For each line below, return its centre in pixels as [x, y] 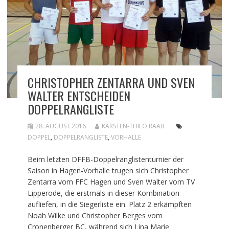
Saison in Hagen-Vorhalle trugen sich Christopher [108, 171]
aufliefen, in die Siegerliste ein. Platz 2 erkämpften [109, 204]
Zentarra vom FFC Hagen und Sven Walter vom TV [111, 182]
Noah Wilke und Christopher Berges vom [95, 216]
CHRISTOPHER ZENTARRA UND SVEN [111, 83]
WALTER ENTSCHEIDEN [79, 96]
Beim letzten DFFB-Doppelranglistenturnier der [105, 159]
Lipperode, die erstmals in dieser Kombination [103, 193]
